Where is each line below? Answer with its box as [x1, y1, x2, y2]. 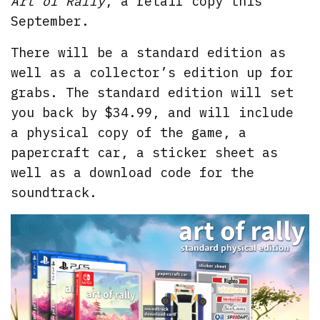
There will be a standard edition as [11, 44, 286, 61]
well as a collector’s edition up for [11, 64, 294, 81]
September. [11, 12, 89, 29]
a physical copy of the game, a [11, 124, 247, 141]
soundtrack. [11, 184, 97, 201]
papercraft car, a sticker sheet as [11, 144, 279, 161]
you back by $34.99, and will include [11, 104, 294, 121]
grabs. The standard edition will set [11, 84, 294, 101]
